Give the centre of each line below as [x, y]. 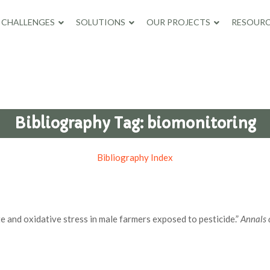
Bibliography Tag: [80, 123]
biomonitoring [201, 123]
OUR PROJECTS [178, 22]
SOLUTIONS [100, 22]
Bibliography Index [135, 157]
